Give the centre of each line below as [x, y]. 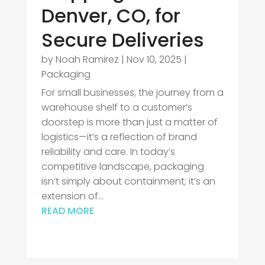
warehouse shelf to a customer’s [117, 108]
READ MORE [67, 211]
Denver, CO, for [111, 16]
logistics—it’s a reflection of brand [119, 137]
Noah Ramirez [87, 60]
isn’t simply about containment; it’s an [128, 182]
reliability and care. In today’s [108, 152]
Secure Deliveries [122, 40]
